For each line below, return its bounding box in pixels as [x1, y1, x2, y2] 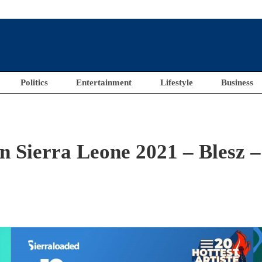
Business [221, 78, 254, 87]
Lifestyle [160, 78, 193, 87]
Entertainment [76, 78, 132, 87]
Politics [20, 78, 48, 87]
